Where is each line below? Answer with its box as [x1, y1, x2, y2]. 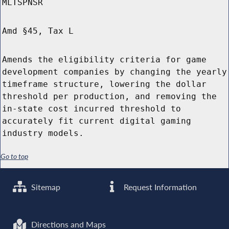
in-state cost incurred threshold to [2, 104, 181, 114]
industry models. [2, 128, 84, 139]
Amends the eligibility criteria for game [2, 55, 207, 65]
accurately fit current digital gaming [2, 116, 191, 126]
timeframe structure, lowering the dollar [2, 79, 207, 89]
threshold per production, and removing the [2, 91, 217, 102]
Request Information [122, 181, 197, 192]
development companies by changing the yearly [2, 67, 227, 77]
